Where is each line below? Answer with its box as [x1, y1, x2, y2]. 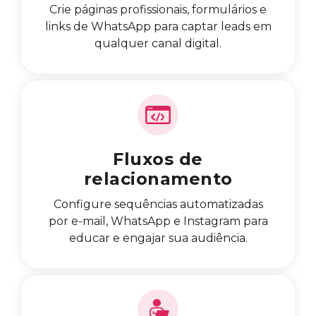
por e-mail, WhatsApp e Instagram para [48, 214, 268, 228]
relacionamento [83, 168, 233, 189]
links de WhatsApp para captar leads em [44, 19, 272, 33]
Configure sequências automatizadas [53, 197, 263, 211]
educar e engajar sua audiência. [68, 231, 248, 245]
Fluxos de [113, 148, 203, 169]
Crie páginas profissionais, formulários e [49, 2, 267, 16]
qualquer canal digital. [95, 36, 221, 50]
